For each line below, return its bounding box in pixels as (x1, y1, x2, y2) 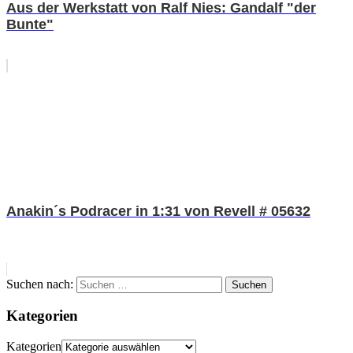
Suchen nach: (6, 277, 73, 291)
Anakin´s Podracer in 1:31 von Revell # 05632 (6, 203, 310, 219)
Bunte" (6, 16, 54, 32)
